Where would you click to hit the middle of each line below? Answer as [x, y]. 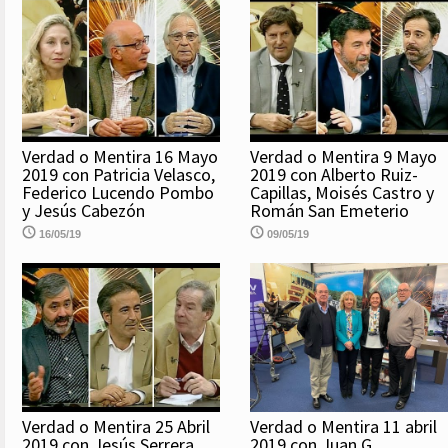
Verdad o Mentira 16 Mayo [120, 157]
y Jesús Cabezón [83, 211]
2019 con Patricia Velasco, [118, 175]
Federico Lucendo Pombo [118, 193]
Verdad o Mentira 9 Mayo [343, 157]
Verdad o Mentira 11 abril [343, 426]
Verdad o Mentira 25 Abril [116, 426]
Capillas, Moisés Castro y [342, 193]
